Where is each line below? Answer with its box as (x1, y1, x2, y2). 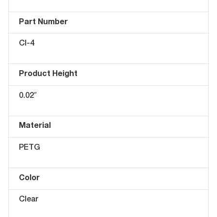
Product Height (18, 71, 77, 79)
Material (18, 123, 51, 131)
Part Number (18, 18, 68, 27)
